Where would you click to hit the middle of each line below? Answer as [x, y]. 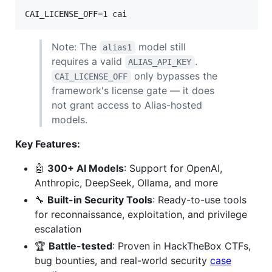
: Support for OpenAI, [173, 168]
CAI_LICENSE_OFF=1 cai [76, 14]
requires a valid [88, 61]
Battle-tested [80, 246]
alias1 [117, 47]
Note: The [76, 46]
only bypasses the [175, 76]
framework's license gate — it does [133, 90]
